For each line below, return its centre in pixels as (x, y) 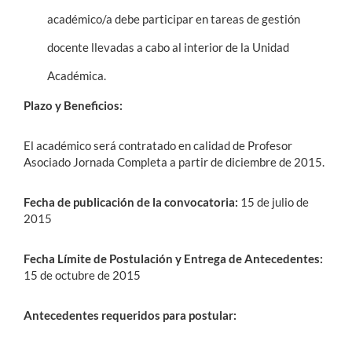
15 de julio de (273, 202)
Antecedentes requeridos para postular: (130, 315)
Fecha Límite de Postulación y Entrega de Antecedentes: (173, 258)
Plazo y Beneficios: (73, 105)
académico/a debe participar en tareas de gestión (174, 19)
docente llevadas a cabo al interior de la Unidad (168, 47)
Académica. (77, 75)
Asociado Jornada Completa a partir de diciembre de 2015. (174, 162)
